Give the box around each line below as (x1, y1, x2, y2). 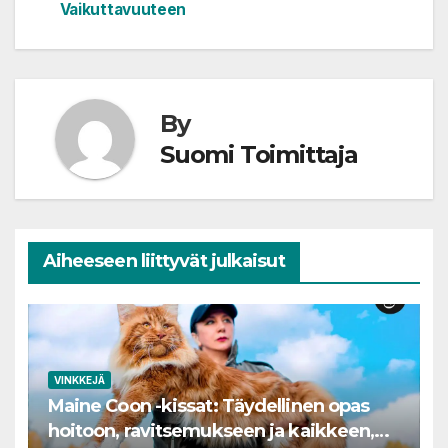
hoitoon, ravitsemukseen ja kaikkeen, (47, 420, 375, 443)
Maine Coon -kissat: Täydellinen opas (47, 395, 370, 418)
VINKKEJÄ (53, 374, 105, 387)
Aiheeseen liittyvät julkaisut (42, 249, 285, 272)
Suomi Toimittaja (160, 139, 358, 169)
